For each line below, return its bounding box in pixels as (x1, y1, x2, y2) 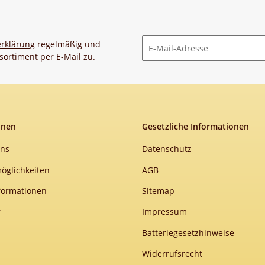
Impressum (142, 206, 187, 218)
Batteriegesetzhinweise (142, 227, 234, 238)
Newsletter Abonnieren (141, 60, 234, 72)
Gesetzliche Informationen (142, 121, 249, 132)
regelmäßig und (35, 38, 101, 50)
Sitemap (142, 185, 174, 196)
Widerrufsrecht (142, 248, 202, 260)
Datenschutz (142, 143, 192, 155)
